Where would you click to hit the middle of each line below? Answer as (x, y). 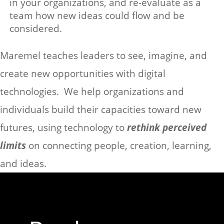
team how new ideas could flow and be (97, 15)
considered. (36, 28)
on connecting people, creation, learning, (120, 145)
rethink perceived (167, 127)
